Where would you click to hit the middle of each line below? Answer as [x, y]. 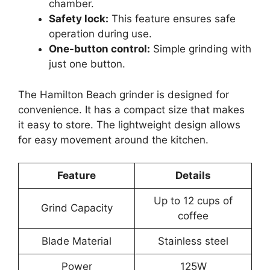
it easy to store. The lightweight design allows [129, 124]
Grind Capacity [77, 208]
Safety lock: [79, 19]
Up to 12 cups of [193, 201]
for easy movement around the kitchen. [113, 140]
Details [193, 176]
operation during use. [100, 34]
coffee [193, 216]
